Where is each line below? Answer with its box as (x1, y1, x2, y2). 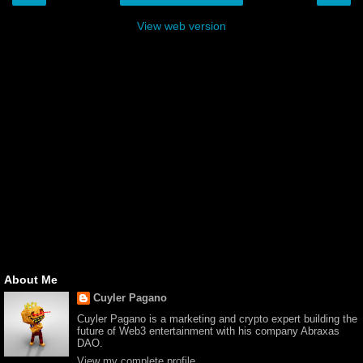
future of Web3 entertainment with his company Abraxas (76, 325, 340, 338)
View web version (137, 19, 226, 32)
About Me (4, 272, 58, 286)
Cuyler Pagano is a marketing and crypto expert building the (76, 313, 357, 326)
